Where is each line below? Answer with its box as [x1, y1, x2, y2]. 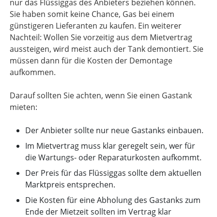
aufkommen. [10, 67, 56, 77]
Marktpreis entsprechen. [25, 179, 115, 190]
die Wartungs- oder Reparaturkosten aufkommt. [25, 152, 201, 163]
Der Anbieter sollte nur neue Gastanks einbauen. [25, 125, 203, 136]
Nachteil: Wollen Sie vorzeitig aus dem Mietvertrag [10, 32, 192, 43]
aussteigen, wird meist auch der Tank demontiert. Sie [10, 44, 203, 54]
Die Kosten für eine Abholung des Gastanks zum [25, 195, 201, 205]
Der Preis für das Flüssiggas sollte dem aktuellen [25, 168, 201, 178]
